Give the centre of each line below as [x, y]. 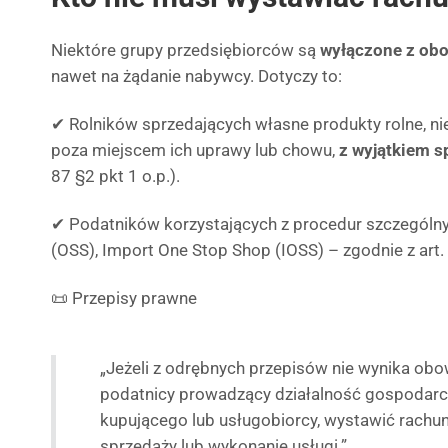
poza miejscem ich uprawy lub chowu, [195, 150]
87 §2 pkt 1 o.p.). [115, 176]
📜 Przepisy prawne [124, 298]
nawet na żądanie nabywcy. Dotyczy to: [196, 76]
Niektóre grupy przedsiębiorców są [185, 50]
